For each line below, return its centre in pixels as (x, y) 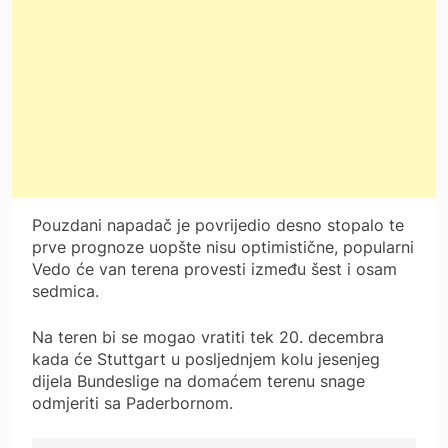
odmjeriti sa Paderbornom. (132, 402)
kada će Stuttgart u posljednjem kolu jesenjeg (206, 358)
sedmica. (65, 290)
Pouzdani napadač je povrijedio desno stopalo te (218, 224)
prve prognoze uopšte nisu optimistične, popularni (223, 246)
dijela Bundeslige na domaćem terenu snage (198, 380)
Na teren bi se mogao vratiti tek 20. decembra (208, 336)
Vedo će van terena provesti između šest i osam (214, 268)
